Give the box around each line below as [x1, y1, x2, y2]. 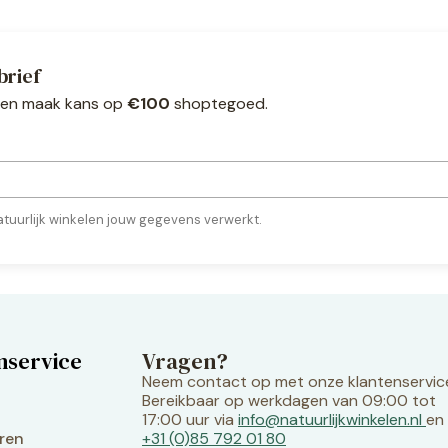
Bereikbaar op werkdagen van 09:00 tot [142, 389, 436, 411]
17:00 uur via [142, 408, 238, 430]
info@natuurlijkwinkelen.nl [238, 408, 422, 430]
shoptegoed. [170, 92, 268, 114]
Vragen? [142, 345, 228, 376]
